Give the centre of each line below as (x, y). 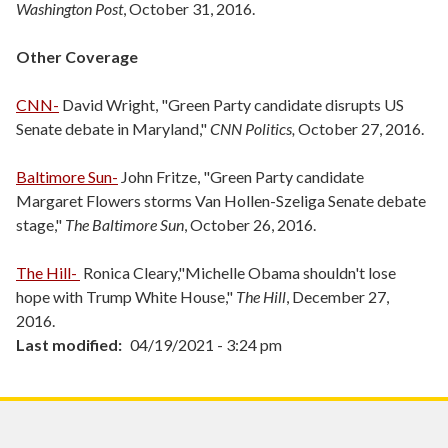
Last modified (67, 344)
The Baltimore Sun (123, 224)
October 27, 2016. (361, 128)
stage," (39, 224)
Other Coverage (78, 56)
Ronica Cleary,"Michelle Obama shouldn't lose (238, 272)
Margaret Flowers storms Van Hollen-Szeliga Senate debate (221, 200)
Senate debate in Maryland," (113, 128)
